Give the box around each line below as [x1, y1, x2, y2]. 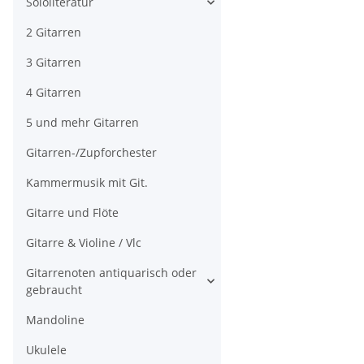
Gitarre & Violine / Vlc [26, 235, 141, 251]
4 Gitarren [26, 84, 81, 101]
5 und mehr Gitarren [26, 115, 139, 131]
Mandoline [26, 312, 84, 328]
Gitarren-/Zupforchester [26, 145, 157, 161]
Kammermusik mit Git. [26, 175, 148, 191]
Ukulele [26, 342, 67, 358]
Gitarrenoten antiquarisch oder [26, 265, 197, 281]
